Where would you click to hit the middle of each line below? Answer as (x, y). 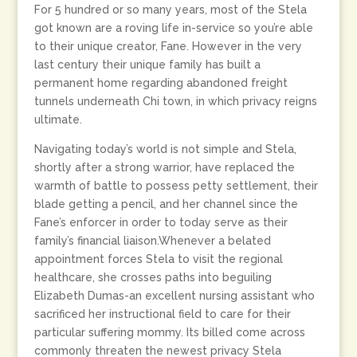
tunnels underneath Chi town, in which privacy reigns (175, 101)
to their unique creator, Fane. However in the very (168, 46)
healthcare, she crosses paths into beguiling (153, 277)
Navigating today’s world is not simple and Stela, (165, 149)
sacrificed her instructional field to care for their (162, 314)
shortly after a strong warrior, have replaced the (164, 167)
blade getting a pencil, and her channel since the (166, 204)
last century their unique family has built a (147, 65)
